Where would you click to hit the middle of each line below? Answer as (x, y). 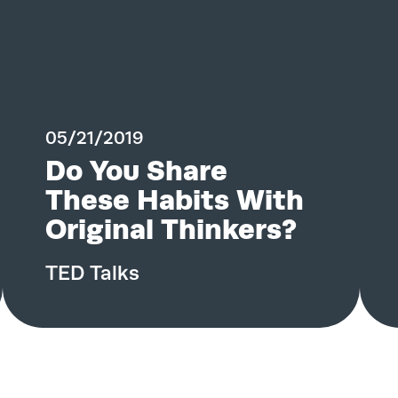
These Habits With (175, 200)
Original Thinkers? (171, 229)
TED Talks (93, 273)
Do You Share (137, 171)
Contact (199, 31)
